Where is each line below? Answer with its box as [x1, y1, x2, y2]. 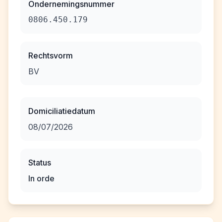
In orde [28, 173, 55, 183]
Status [28, 158, 51, 167]
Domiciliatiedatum [28, 106, 95, 116]
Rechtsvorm [28, 51, 73, 60]
